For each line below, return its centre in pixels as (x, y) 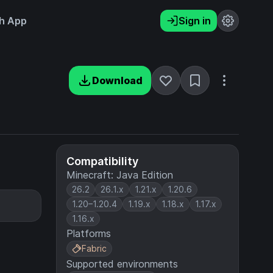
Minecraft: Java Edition (120, 175)
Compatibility (102, 161)
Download (117, 80)
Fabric (94, 248)
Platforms (89, 233)
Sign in (195, 21)
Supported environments (122, 264)
